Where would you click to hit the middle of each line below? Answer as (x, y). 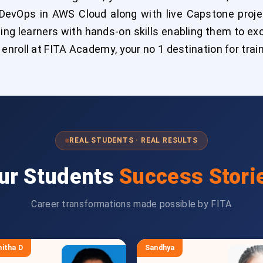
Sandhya (160, 248)
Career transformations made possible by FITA (131, 204)
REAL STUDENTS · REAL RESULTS (134, 140)
